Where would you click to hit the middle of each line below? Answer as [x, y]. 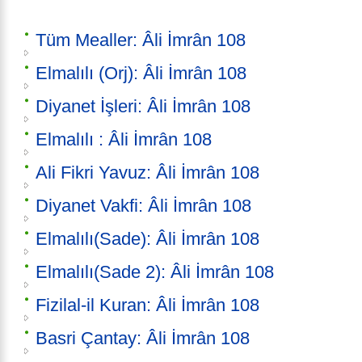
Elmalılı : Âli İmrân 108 [124, 140]
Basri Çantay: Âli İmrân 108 [143, 339]
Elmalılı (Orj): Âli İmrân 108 [141, 74]
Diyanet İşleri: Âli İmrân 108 [143, 107]
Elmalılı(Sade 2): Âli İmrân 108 [155, 272]
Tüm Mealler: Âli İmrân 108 [141, 40]
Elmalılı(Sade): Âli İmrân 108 [147, 239]
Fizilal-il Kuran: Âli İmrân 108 [147, 305]
